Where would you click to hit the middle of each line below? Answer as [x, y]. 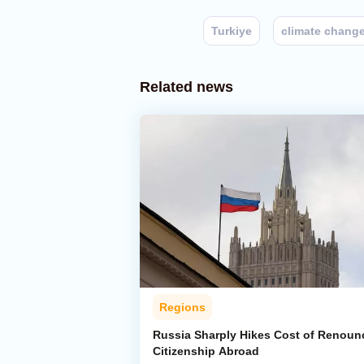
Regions [182, 308]
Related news [186, 87]
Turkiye [232, 31]
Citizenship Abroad [206, 351]
